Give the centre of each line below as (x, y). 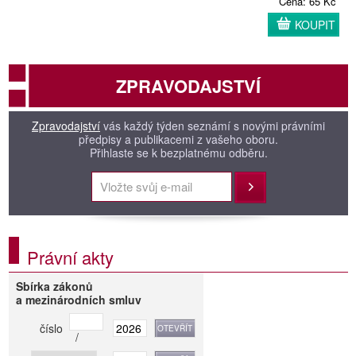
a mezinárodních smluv (79, 299)
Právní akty (70, 257)
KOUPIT (315, 24)
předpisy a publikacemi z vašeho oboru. (178, 139)
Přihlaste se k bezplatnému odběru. (178, 152)
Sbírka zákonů (55, 286)
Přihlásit (254, 187)
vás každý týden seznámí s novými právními (213, 125)
